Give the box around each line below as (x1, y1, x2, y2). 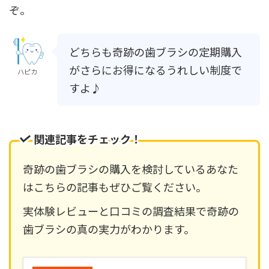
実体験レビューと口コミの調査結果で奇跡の (23, 202, 239, 219)
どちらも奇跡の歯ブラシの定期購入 (69, 43, 242, 59)
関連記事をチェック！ (34, 131, 142, 147)
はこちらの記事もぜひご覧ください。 (23, 178, 207, 195)
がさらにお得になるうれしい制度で (69, 61, 242, 77)
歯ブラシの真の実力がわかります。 (23, 220, 195, 237)
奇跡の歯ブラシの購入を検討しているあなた (23, 160, 238, 177)
